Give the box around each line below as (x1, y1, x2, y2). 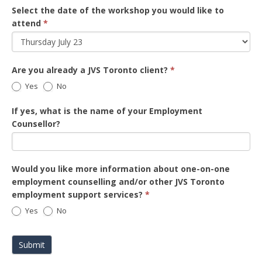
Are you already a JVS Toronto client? (12, 64, 170, 75)
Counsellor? (12, 118, 60, 129)
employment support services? (12, 189, 145, 200)
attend (12, 18, 43, 29)
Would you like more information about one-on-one (12, 163, 230, 174)
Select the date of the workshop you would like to (12, 5, 224, 16)
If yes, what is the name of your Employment (12, 105, 202, 116)
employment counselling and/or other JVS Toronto (12, 176, 225, 187)
